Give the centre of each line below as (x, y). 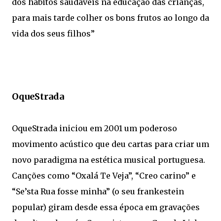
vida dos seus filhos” (53, 33)
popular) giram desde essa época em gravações (106, 207)
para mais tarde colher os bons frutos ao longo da (110, 18)
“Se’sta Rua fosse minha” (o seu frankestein (98, 191)
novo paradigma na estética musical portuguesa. (109, 160)
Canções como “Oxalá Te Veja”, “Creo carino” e (104, 175)
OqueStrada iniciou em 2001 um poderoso (94, 128)
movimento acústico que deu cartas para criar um (110, 144)
